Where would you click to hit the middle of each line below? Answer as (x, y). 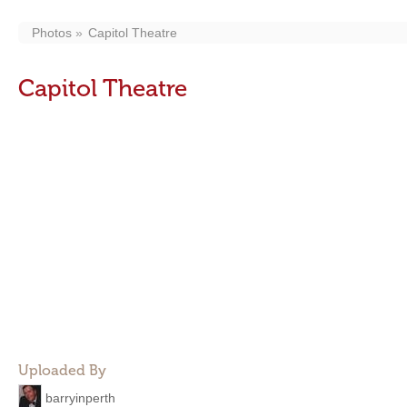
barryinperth (80, 397)
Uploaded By (62, 370)
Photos (52, 33)
